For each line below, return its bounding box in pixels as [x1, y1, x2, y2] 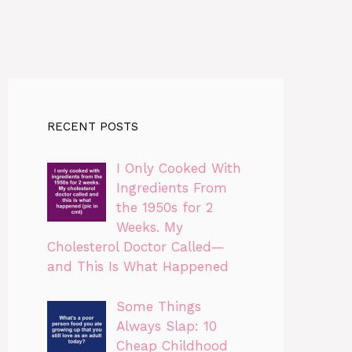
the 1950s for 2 [115, 200, 213, 216]
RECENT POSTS [47, 119, 138, 134]
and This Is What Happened [47, 258, 229, 275]
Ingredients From [115, 180, 227, 196]
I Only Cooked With [115, 160, 241, 177]
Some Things [115, 298, 201, 314]
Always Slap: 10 [115, 317, 217, 334]
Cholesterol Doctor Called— [47, 239, 225, 255]
